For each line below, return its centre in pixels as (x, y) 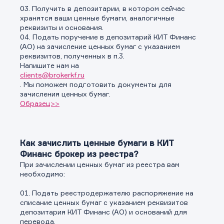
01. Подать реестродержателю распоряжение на (107, 193)
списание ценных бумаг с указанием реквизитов (104, 202)
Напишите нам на (50, 65)
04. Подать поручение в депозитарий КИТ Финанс (108, 37)
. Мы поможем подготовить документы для (96, 84)
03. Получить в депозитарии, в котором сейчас (102, 8)
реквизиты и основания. (62, 27)
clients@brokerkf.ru (52, 75)
